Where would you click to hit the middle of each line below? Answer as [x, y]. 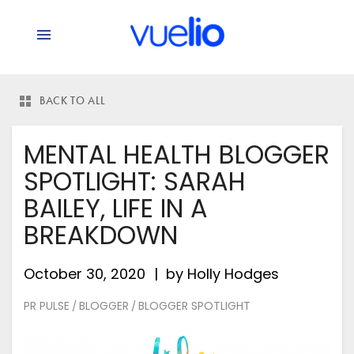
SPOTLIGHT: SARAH [135, 182]
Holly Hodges [233, 274]
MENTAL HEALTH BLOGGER [177, 155]
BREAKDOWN [101, 235]
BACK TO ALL [73, 101]
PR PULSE [47, 306]
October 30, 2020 [85, 274]
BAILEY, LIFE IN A [116, 209]
